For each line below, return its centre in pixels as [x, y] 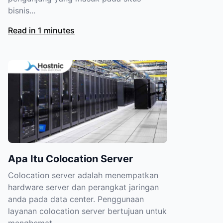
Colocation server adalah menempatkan [83, 175]
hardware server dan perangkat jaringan [83, 187]
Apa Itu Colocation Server [70, 159]
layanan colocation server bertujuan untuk [87, 211]
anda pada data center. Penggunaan [76, 199]
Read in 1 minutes [41, 30]
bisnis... [22, 10]
